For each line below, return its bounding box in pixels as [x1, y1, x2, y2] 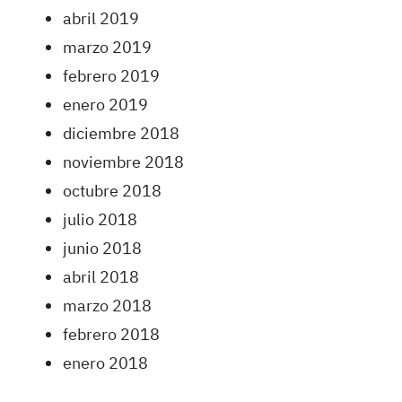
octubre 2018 [63, 179, 162, 201]
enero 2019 [63, 93, 148, 115]
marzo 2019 [63, 36, 152, 57]
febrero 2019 [63, 65, 160, 86]
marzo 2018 [63, 294, 152, 316]
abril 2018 [63, 266, 139, 287]
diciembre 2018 [63, 122, 179, 144]
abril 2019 [63, 7, 139, 29]
